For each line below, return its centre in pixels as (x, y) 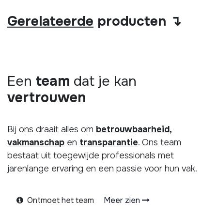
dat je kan (103, 81)
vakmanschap (36, 142)
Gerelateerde (50, 21)
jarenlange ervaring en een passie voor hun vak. (102, 169)
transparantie (109, 142)
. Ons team (160, 142)
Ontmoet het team (64, 200)
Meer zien (123, 200)
